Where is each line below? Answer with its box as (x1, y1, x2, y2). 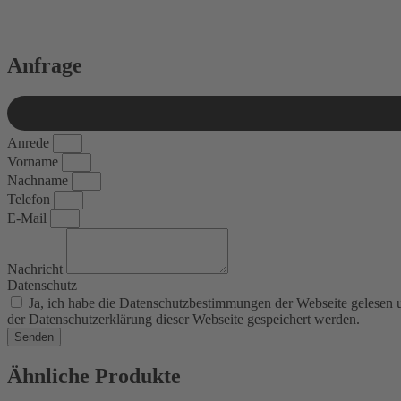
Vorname (7, 153, 62, 169)
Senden (14, 329, 54, 344)
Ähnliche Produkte (7, 363, 181, 388)
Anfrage (7, 53, 82, 77)
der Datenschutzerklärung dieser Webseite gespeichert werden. (7, 311, 360, 327)
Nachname (7, 172, 72, 188)
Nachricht (7, 260, 66, 277)
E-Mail (7, 209, 50, 226)
